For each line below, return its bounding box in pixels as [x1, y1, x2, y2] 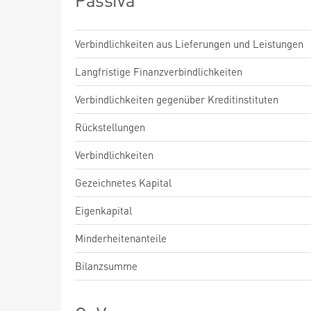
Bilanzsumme [75, 259, 137, 273]
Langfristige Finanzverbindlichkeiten [75, 65, 242, 78]
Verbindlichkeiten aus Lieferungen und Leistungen [75, 37, 303, 51]
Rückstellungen [75, 120, 145, 134]
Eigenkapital [75, 203, 132, 217]
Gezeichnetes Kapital [75, 176, 171, 190]
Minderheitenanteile [75, 231, 167, 245]
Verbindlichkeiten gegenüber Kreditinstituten [75, 92, 278, 106]
